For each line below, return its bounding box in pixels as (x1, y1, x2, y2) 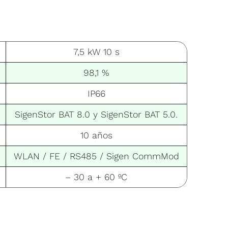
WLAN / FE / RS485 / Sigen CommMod (13, 150, 179, 161)
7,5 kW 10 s (73, 46, 120, 57)
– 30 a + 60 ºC (65, 171, 127, 182)
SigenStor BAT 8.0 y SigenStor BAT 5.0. (15, 108, 178, 120)
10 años (80, 129, 112, 140)
